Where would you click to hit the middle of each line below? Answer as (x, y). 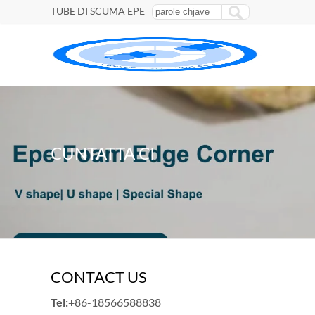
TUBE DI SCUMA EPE (98, 11)
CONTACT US (99, 277)
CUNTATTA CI (103, 153)
